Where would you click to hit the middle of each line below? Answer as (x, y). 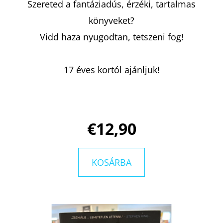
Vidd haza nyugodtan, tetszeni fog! (111, 37)
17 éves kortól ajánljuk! (111, 69)
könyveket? (111, 20)
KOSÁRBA (111, 162)
